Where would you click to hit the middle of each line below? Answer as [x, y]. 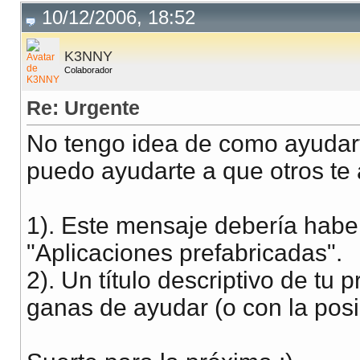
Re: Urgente [83, 108]
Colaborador [88, 70]
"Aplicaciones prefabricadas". [184, 253]
